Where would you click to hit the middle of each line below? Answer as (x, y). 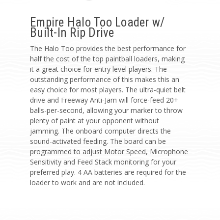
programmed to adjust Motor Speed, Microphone (109, 152)
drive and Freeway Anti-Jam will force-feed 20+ (104, 100)
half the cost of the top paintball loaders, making (107, 59)
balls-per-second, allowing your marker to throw (106, 110)
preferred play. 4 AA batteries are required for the (108, 172)
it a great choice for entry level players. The (98, 69)
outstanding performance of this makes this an (105, 80)
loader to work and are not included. (87, 183)
